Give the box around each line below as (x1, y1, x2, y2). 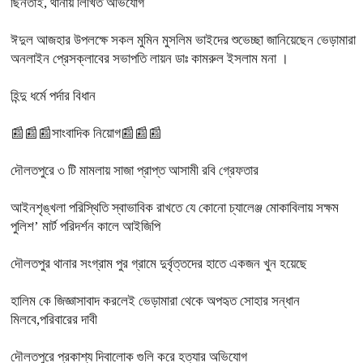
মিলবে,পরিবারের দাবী (11, 312, 97, 327)
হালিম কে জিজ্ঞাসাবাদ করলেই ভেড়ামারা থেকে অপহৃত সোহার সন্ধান (11, 293, 300, 309)
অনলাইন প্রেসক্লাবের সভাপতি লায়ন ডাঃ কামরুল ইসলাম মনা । (11, 51, 288, 66)
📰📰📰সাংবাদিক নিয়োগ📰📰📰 (11, 126, 162, 141)
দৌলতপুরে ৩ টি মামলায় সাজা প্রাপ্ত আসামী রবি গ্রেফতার (11, 163, 258, 178)
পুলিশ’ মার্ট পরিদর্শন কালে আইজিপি (11, 219, 160, 234)
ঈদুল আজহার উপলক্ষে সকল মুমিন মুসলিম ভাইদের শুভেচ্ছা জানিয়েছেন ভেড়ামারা (11, 32, 356, 48)
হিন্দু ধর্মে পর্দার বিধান (11, 88, 99, 104)
